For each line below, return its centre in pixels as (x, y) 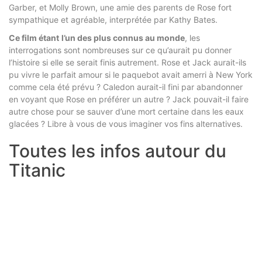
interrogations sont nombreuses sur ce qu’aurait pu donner (120, 50)
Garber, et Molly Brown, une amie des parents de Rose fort (120, 7)
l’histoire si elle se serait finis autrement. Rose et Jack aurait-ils (127, 62)
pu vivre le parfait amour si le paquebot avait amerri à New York (131, 74)
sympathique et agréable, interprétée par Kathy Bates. (113, 19)
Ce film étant (34, 37)
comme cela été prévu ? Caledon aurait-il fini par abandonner (126, 87)
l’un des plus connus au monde (123, 37)
